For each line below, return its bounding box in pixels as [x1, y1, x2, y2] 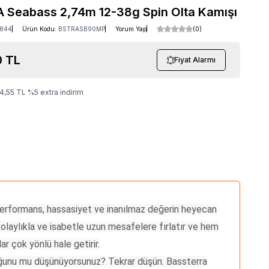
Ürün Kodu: [22, 25, 58, 32]
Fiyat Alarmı [174, 55, 216, 64]
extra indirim [38, 87, 83, 97]
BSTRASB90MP [58, 25, 105, 32]
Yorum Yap [115, 25, 147, 32]
